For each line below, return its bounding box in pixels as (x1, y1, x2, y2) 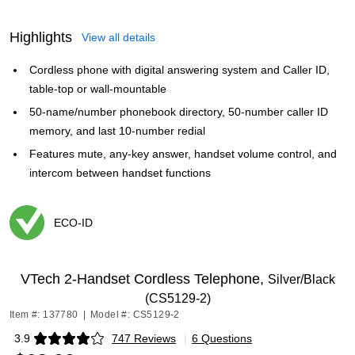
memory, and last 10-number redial (29, 124, 205, 137)
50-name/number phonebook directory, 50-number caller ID (29, 105, 328, 118)
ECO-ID (54, 216, 93, 229)
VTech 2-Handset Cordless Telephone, (20, 271, 268, 287)
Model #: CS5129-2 (90, 309, 180, 320)
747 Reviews (112, 332, 176, 345)
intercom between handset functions (29, 166, 211, 179)
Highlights (10, 29, 72, 45)
